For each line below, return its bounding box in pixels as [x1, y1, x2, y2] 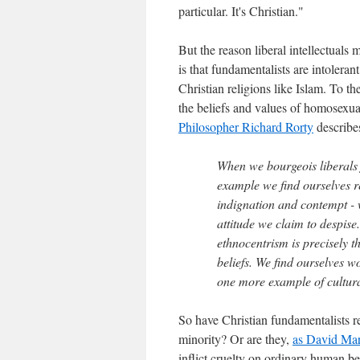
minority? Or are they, [178, 330, 292, 347]
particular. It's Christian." [178, 2, 304, 19]
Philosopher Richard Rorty [178, 118, 313, 135]
